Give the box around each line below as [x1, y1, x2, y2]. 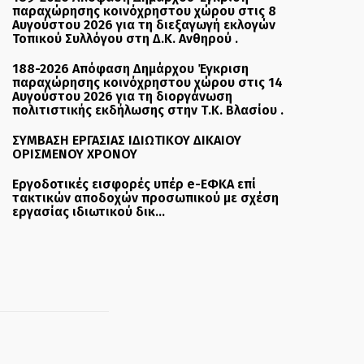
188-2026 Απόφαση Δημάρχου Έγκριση [12, 61, 249, 77]
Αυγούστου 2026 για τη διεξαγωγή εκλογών [12, 17, 276, 33]
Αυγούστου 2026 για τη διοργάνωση [12, 89, 233, 105]
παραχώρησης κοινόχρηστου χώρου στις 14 [12, 75, 284, 91]
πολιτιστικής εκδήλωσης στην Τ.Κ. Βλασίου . [12, 102, 284, 119]
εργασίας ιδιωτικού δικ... [12, 204, 166, 220]
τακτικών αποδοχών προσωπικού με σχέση [12, 190, 279, 206]
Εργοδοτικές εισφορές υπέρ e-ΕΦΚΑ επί [12, 176, 257, 193]
